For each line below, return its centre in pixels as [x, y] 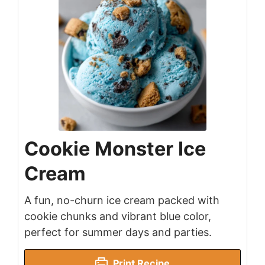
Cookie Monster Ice [115, 149]
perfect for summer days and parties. [118, 232]
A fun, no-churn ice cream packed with [122, 201]
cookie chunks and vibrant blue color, [118, 216]
